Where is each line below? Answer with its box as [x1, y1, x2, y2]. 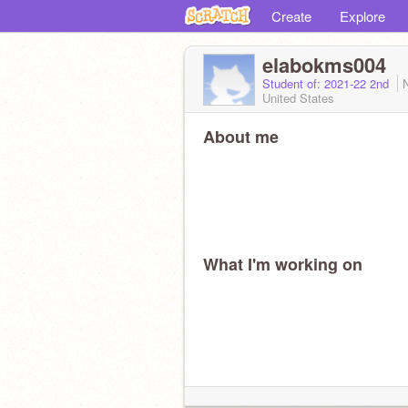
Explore [340, 6, 385, 25]
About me [203, 125, 279, 148]
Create [271, 6, 311, 25]
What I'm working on [203, 252, 362, 276]
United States [262, 89, 334, 107]
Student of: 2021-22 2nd [262, 75, 393, 92]
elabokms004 [262, 50, 386, 79]
